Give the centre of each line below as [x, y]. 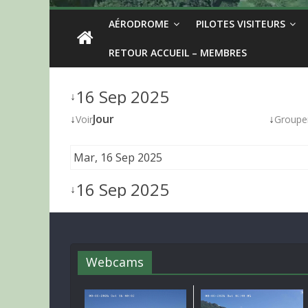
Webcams [115, 262]
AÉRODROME [139, 24]
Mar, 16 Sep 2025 [118, 157]
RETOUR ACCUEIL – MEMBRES [178, 53]
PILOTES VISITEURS [241, 24]
